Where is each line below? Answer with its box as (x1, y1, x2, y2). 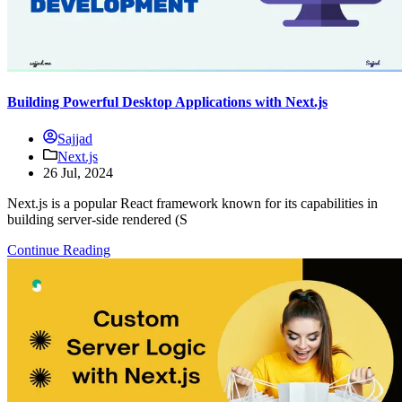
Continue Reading (7, 242, 110, 258)
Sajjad (57, 131, 92, 147)
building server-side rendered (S (7, 212, 188, 228)
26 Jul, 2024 (43, 165, 113, 181)
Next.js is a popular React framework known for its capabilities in (7, 196, 378, 212)
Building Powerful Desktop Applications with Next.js (7, 93, 328, 109)
